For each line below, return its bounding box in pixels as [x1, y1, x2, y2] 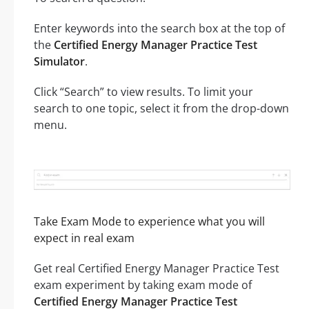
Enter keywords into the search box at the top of [34, 21, 285, 37]
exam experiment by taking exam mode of [34, 277, 252, 293]
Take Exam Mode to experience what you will [34, 214, 265, 230]
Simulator [34, 54, 85, 70]
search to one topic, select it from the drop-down [34, 101, 289, 117]
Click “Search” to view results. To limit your [34, 84, 253, 100]
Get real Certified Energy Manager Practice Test [34, 261, 279, 277]
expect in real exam [34, 230, 134, 246]
